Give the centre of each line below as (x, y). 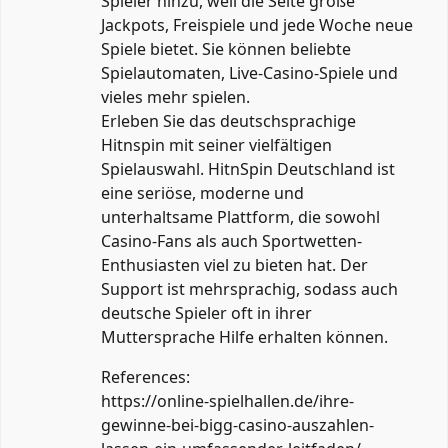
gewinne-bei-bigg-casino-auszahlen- (237, 424)
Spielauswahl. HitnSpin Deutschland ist (248, 168)
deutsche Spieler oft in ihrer (206, 312)
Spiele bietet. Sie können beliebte (226, 48)
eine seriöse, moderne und (202, 192)
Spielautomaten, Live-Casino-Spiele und (249, 72)
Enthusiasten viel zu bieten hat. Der (234, 264)
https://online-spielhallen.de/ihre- (227, 400)
